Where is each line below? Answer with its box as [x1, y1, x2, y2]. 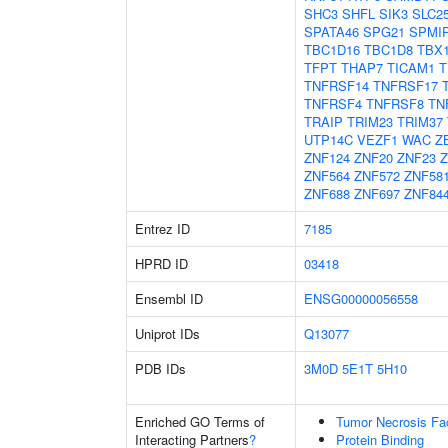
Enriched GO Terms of [135, 412, 265, 431]
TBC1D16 [304, 40, 360, 59]
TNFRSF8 [366, 94, 424, 113]
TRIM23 [347, 112, 393, 131]
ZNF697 [354, 184, 400, 203]
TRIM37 [397, 112, 443, 131]
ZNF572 [354, 166, 400, 185]
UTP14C [304, 130, 353, 149]
